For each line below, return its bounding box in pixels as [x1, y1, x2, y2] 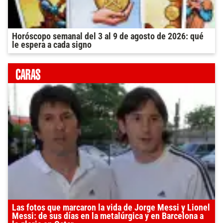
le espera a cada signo [12, 40, 92, 50]
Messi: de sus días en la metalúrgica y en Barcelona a [12, 211, 204, 222]
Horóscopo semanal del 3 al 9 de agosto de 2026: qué [12, 31, 204, 42]
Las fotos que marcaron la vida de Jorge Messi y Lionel [12, 203, 210, 213]
